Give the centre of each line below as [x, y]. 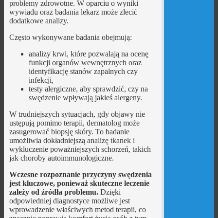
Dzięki [109, 192]
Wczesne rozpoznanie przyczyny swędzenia [80, 175]
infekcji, [41, 80]
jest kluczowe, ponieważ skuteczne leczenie [79, 183]
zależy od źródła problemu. [54, 192]
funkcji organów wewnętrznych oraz [85, 63]
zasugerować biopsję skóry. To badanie [69, 132]
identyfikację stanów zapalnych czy [83, 72]
